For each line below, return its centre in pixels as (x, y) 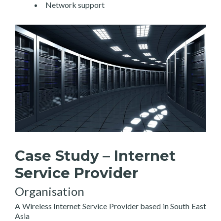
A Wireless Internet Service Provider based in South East (110, 206)
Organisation (50, 191)
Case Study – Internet (95, 156)
